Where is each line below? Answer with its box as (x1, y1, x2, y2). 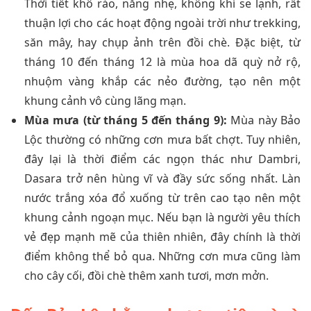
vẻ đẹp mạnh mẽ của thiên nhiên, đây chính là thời (24, 228, 301, 244)
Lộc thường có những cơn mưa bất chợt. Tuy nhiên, (24, 131, 301, 147)
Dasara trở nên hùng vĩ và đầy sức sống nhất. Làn (24, 170, 301, 186)
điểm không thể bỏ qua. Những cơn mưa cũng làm (24, 248, 301, 264)
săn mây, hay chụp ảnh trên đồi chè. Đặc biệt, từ (24, 34, 301, 50)
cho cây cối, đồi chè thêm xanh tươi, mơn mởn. (24, 267, 269, 283)
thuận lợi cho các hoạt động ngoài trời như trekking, (24, 15, 301, 31)
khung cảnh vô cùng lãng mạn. (24, 92, 186, 108)
